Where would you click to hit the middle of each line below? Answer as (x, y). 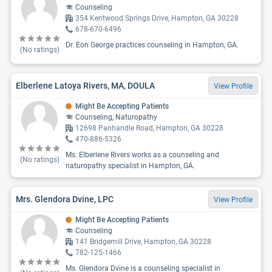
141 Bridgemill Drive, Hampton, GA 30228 (143, 242)
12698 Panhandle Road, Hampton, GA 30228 (149, 128)
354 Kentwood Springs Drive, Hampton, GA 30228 (157, 18)
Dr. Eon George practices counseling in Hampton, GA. (152, 45)
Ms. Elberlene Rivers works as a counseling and (142, 155)
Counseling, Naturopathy (116, 117)
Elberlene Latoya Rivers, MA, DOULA (85, 85)
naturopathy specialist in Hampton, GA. (130, 166)
